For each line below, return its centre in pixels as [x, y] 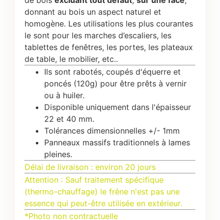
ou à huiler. [64, 95]
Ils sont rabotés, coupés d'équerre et [112, 71]
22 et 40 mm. [69, 119]
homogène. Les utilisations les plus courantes [109, 23]
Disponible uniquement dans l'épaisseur [118, 107]
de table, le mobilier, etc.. [71, 59]
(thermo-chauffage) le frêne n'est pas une [102, 191]
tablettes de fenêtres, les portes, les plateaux [109, 47]
